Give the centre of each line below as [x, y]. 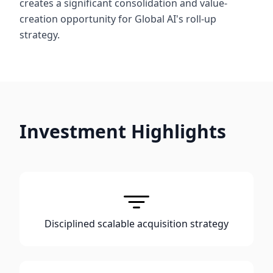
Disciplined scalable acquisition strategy [136, 224]
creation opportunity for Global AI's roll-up [118, 19]
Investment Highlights [123, 131]
